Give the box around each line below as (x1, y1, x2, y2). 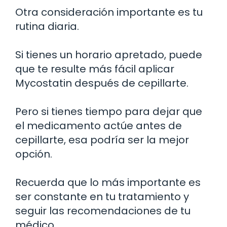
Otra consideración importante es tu (15, 5, 203, 19)
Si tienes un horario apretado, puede (15, 47, 202, 62)
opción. (15, 146, 52, 161)
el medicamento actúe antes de (15, 118, 182, 133)
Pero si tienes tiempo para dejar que (15, 104, 202, 119)
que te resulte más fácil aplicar (15, 61, 174, 76)
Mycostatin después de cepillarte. (15, 75, 188, 90)
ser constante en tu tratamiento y (15, 189, 189, 204)
